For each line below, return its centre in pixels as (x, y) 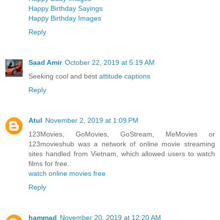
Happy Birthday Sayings (66, 8)
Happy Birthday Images (65, 18)
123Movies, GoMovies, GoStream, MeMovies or (122, 134)
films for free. (49, 163)
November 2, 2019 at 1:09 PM (92, 120)
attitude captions (125, 76)
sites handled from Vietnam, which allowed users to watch (122, 153)
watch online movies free (67, 173)
